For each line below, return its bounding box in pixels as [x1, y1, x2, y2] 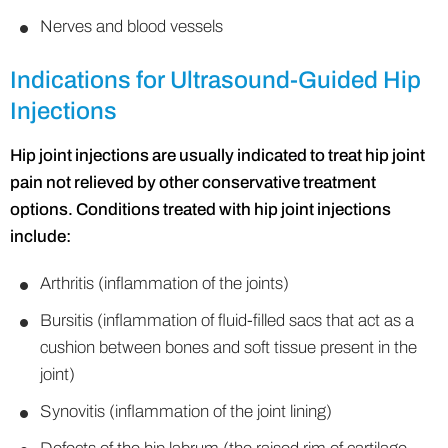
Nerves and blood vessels [40, 17, 223, 36]
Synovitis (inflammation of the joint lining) [40, 402, 332, 421]
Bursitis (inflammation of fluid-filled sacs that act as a [40, 311, 414, 330]
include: [10, 227, 71, 246]
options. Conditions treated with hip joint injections [10, 200, 391, 219]
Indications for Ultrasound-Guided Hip [10, 67, 421, 93]
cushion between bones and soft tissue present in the [40, 338, 417, 357]
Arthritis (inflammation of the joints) [40, 274, 289, 293]
